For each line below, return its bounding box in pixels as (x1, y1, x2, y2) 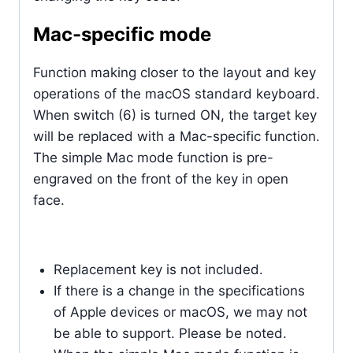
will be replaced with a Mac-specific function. (33, 128, 320, 144)
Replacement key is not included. (53, 261, 263, 277)
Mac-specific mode (33, 22, 211, 46)
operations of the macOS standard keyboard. (33, 85, 320, 102)
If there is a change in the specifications (53, 282, 305, 299)
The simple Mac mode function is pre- (33, 149, 273, 165)
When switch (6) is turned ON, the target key (33, 106, 317, 123)
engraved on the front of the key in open (33, 170, 288, 187)
